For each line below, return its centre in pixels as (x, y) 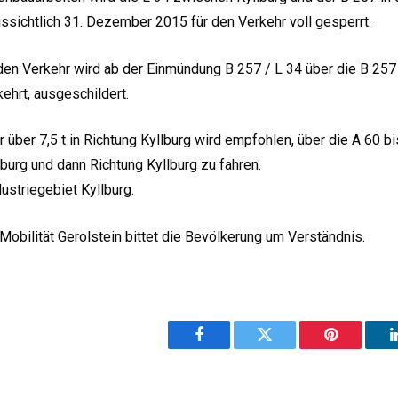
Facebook (229, 348)
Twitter (287, 348)
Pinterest (357, 348)
